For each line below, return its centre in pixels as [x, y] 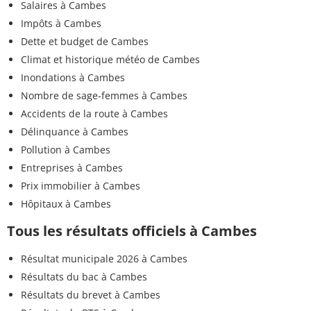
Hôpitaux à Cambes [66, 203]
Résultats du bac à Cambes [84, 276]
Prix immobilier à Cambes [81, 185]
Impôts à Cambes [61, 23]
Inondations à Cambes [73, 77]
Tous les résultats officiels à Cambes [132, 230]
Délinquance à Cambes [75, 131]
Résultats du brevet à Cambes [91, 294]
